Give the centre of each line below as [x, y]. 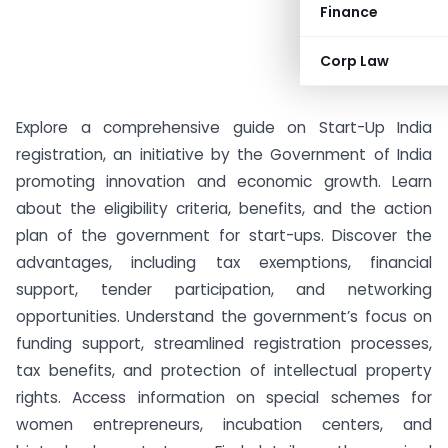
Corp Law [354, 61]
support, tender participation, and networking [224, 289]
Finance [349, 12]
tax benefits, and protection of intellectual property [224, 370]
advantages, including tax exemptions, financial [224, 262]
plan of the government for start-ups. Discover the [224, 235]
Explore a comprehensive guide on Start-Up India [224, 127]
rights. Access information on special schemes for [224, 397]
